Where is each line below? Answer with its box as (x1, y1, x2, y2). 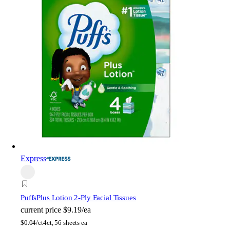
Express (21, 154, 46, 163)
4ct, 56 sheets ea (43, 219, 87, 227)
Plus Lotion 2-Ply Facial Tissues (36, 194, 136, 202)
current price (21, 205, 61, 215)
